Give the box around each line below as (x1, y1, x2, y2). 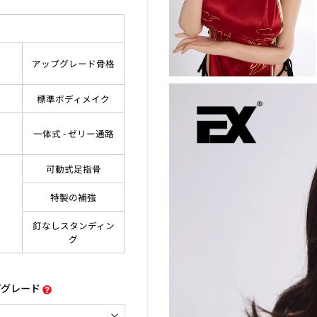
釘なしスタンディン (32, 219, 115, 233)
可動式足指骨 (45, 162, 101, 176)
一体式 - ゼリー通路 (33, 127, 114, 141)
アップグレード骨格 (32, 57, 115, 71)
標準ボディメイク (37, 92, 110, 106)
